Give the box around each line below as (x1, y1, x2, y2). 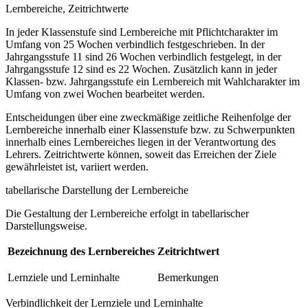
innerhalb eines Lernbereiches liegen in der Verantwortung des (5, 136, 276, 148)
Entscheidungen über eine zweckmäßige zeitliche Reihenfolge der (5, 111, 291, 124)
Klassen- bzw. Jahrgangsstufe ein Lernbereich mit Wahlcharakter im (5, 76, 300, 88)
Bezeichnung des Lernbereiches (8, 245, 155, 258)
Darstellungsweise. (5, 220, 87, 232)
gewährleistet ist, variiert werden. (5, 161, 148, 173)
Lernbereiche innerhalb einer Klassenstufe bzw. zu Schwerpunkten (5, 124, 295, 136)
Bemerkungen (157, 272, 219, 284)
